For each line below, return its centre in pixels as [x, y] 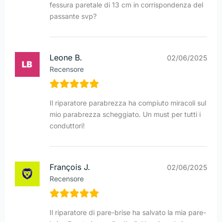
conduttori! [67, 126]
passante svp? [73, 16]
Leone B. [66, 58]
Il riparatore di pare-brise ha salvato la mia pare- [128, 213]
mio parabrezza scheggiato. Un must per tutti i [125, 114]
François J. [70, 167]
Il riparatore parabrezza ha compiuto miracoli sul [128, 103]
